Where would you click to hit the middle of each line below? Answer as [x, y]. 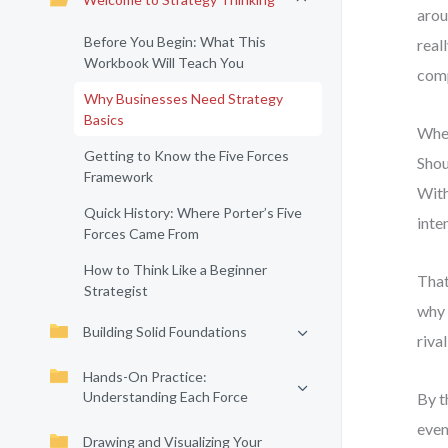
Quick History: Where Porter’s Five [193, 212]
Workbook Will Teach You [164, 62]
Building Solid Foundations [165, 331]
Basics [104, 119]
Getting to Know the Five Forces [186, 155]
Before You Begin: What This [175, 41]
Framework [118, 176]
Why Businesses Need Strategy [183, 98]
